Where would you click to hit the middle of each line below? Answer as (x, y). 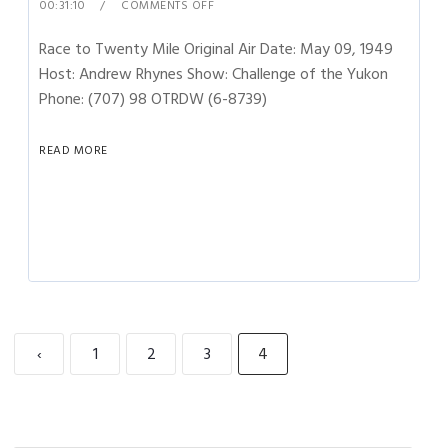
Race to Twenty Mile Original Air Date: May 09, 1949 (216, 49)
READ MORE (73, 150)
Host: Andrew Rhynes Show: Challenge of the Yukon (214, 74)
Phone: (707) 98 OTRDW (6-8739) (153, 99)
